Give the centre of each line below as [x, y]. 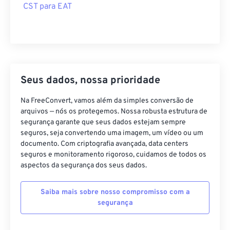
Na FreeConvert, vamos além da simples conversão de [107, 101]
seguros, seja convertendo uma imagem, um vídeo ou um [112, 133]
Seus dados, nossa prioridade [90, 81]
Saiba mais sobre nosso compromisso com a [115, 192]
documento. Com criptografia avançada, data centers [104, 144]
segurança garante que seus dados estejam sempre [103, 122]
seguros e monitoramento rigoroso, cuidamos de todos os [113, 155]
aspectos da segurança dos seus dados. [84, 166]
